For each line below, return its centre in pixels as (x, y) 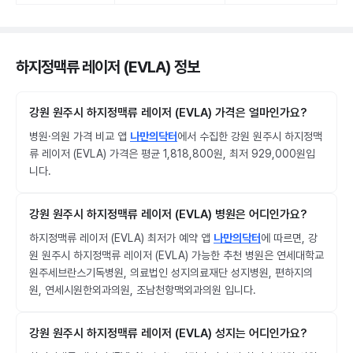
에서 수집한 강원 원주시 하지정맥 (250, 136)
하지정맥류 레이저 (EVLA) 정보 (108, 67)
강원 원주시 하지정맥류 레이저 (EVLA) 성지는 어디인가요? (168, 333)
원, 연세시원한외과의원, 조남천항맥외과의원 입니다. (143, 290)
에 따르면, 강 (289, 238)
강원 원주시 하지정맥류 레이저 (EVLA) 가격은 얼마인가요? (168, 113)
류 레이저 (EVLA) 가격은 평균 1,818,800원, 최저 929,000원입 (172, 154)
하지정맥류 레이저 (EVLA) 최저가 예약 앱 (121, 238)
